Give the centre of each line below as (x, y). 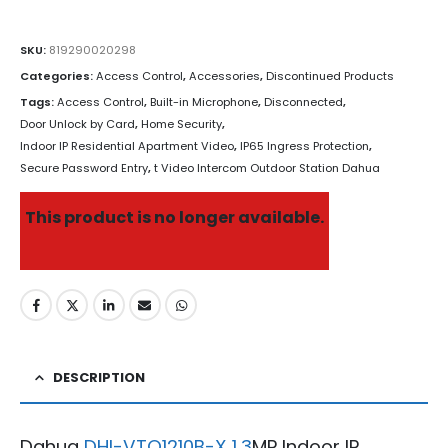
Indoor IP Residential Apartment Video (127, 145)
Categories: (58, 75)
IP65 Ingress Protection (304, 145)
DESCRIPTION (99, 378)
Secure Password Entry (84, 167)
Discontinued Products (330, 75)
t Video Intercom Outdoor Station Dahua (267, 167)
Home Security (181, 123)
